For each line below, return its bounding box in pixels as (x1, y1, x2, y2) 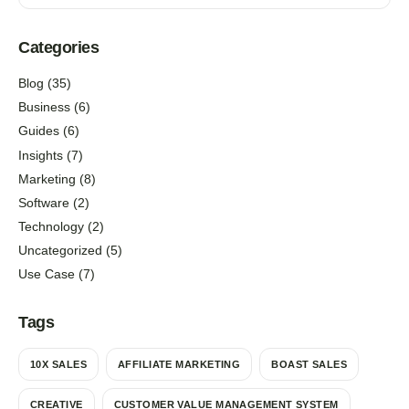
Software (18, 194, 69, 210)
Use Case (18, 267, 75, 282)
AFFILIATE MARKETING (117, 358, 241, 370)
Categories (18, 37, 100, 57)
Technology (18, 219, 84, 235)
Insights (18, 147, 63, 163)
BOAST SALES (271, 358, 348, 370)
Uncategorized (18, 243, 102, 258)
